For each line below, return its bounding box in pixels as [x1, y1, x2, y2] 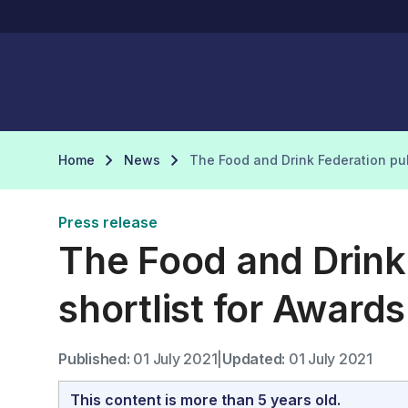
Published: [58, 350, 130, 368]
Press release [58, 213, 158, 231]
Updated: [222, 350, 285, 368]
